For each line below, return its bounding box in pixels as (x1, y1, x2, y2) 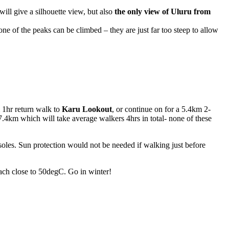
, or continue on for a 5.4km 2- (112, 104, 211, 113)
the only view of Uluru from (114, 7, 211, 16)
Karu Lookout (62, 104, 112, 113)
